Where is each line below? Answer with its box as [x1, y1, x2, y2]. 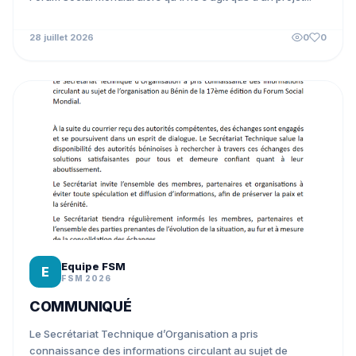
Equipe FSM [61, 260, 126, 273]
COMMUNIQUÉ [29, 298, 132, 315]
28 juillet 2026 [29, 32, 94, 43]
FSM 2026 [61, 273, 111, 283]
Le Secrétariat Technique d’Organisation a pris [29, 327, 258, 340]
